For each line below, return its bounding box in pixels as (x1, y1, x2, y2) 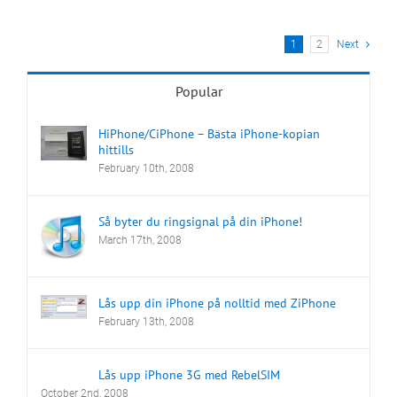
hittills (98, 141, 134, 158)
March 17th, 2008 (98, 233, 182, 246)
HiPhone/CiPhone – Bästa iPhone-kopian (98, 125, 320, 142)
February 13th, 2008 (98, 315, 194, 328)
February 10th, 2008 (98, 161, 194, 175)
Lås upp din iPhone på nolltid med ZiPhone (98, 294, 336, 311)
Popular (175, 82, 222, 100)
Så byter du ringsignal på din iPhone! (98, 213, 302, 230)
